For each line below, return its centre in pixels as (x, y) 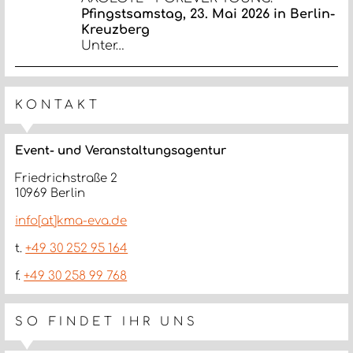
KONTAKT (58, 106)
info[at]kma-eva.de (71, 221)
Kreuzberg (116, 30)
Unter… (103, 45)
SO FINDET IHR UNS (107, 322)
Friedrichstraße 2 (67, 179)
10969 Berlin (50, 194)
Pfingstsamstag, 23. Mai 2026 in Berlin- (208, 14)
